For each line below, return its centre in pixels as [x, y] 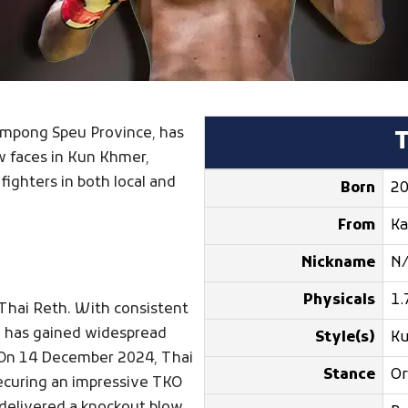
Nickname [339, 263]
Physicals [340, 301]
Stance [350, 375]
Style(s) [346, 338]
